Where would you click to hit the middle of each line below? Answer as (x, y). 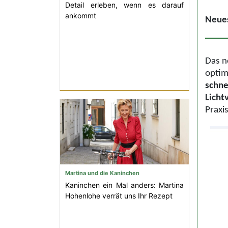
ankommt (81, 16)
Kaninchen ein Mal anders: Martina (124, 185)
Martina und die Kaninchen (102, 173)
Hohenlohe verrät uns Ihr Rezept (119, 196)
